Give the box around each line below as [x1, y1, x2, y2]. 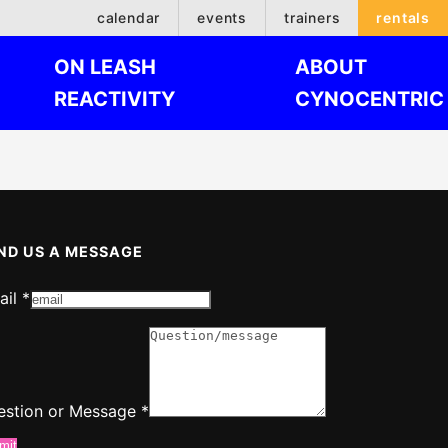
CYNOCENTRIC [295, 87, 444, 111]
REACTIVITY [54, 87, 175, 111]
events [197, 9, 247, 26]
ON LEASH [54, 55, 156, 79]
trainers [283, 9, 341, 26]
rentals [376, 9, 430, 26]
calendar [96, 9, 161, 26]
